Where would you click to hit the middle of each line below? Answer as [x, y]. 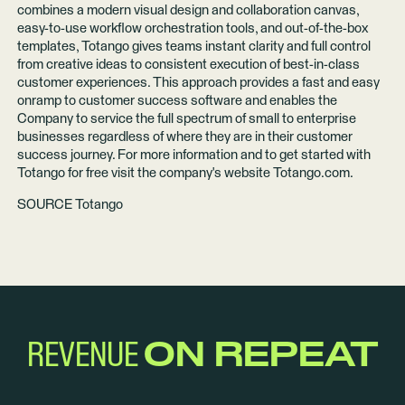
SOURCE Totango [70, 204]
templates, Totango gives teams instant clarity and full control [193, 46]
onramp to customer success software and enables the [177, 100]
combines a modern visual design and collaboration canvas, [188, 10]
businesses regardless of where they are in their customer [184, 137]
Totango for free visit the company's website [145, 173]
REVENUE [85, 356]
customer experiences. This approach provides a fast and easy [198, 82]
